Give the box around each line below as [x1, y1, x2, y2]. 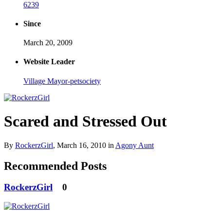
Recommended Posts [4, 159, 107, 172]
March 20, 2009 [23, 38, 73, 47]
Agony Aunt [115, 141, 154, 149]
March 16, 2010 [57, 141, 106, 149]
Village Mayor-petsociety [23, 76, 101, 85]
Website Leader [23, 57, 75, 66]
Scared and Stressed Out [4, 112, 167, 130]
